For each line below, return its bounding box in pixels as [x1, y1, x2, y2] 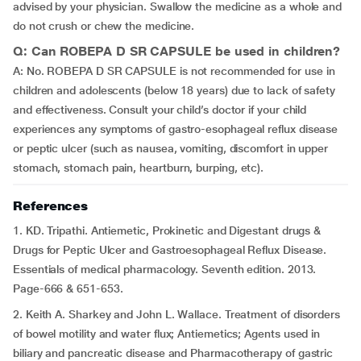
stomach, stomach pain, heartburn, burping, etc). [13, 161, 264, 174]
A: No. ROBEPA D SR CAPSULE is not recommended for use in [13, 64, 335, 77]
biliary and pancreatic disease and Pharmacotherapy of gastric [13, 346, 334, 359]
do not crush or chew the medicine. [13, 19, 195, 32]
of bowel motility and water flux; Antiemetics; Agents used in [13, 327, 321, 340]
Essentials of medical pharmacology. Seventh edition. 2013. [13, 263, 317, 276]
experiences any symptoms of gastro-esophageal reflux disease [13, 122, 338, 135]
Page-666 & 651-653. [13, 282, 123, 295]
